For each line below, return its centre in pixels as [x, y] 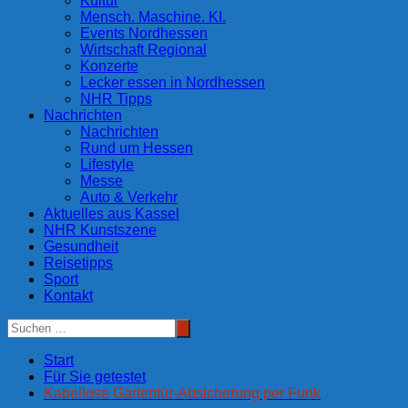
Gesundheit [81, 247]
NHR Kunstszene [100, 230]
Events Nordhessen [144, 34]
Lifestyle [107, 165]
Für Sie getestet [95, 377]
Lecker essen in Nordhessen [173, 83]
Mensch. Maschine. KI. [153, 17]
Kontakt [68, 296]
